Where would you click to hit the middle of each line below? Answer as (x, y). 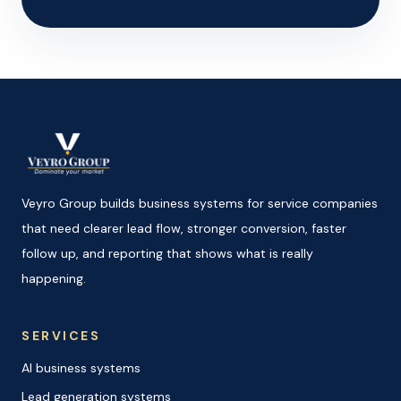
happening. (54, 278)
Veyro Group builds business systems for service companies (200, 203)
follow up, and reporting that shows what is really (167, 253)
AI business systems (81, 367)
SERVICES (61, 335)
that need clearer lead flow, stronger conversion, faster (184, 228)
